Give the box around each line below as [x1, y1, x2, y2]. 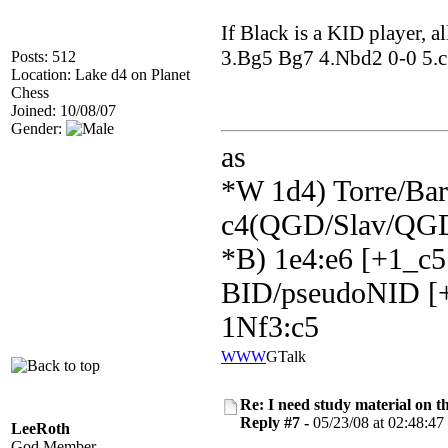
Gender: [11, 120, 66, 137]
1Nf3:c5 [221, 310, 319, 343]
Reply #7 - [240, 414, 313, 431]
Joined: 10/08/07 [11, 102, 116, 119]
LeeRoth [11, 420, 70, 437]
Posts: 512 [11, 48, 76, 65]
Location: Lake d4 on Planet [11, 66, 190, 83]
